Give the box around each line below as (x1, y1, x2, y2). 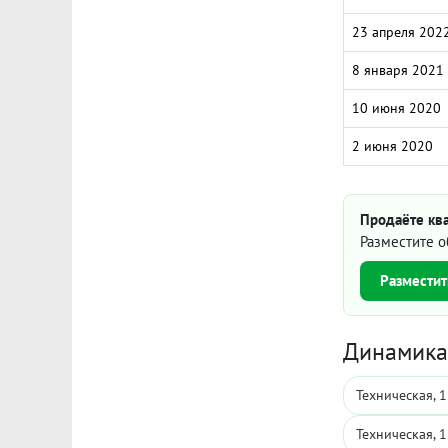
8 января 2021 (352, 61, 444, 79)
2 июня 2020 (352, 137, 433, 155)
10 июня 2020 (352, 99, 441, 117)
